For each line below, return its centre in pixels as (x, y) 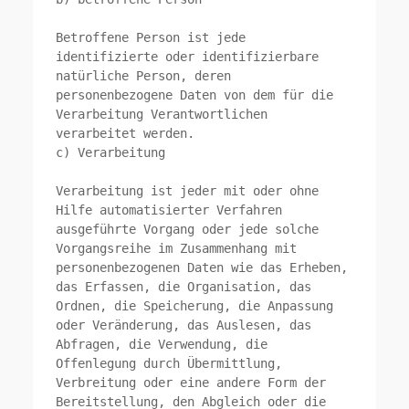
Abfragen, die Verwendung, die (162, 345)
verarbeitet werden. (126, 134)
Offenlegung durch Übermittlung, (169, 364)
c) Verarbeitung (111, 153)
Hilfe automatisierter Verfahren (169, 210)
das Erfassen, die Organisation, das (184, 287)
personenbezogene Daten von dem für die (195, 95)
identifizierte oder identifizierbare (188, 57)
